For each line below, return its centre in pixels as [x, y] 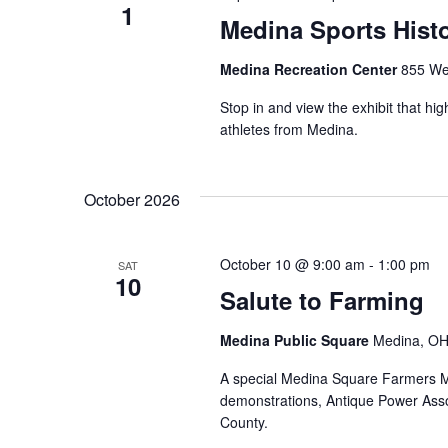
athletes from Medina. [288, 129]
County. [243, 422]
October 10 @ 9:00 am [292, 264]
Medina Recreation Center [310, 69]
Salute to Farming [321, 300]
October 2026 [132, 199]
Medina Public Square [296, 340]
